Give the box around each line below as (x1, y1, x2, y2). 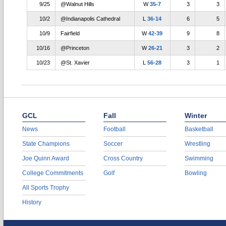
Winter (185, 111, 207, 120)
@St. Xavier (61, 60, 90, 66)
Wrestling (185, 140, 210, 147)
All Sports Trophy (22, 184, 69, 191)
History (22, 199, 41, 206)
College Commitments (22, 169, 83, 177)
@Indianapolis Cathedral (61, 16, 120, 22)
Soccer (103, 140, 123, 147)
